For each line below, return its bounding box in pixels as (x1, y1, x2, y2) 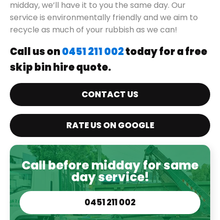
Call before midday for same (22, 157, 198, 174)
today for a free (124, 45, 207, 59)
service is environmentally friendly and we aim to (10, 12, 198, 24)
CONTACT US (82, 88, 138, 101)
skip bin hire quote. (10, 60, 111, 75)
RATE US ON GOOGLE (66, 119, 154, 132)
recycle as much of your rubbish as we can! (10, 24, 177, 36)
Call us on (10, 45, 62, 59)
